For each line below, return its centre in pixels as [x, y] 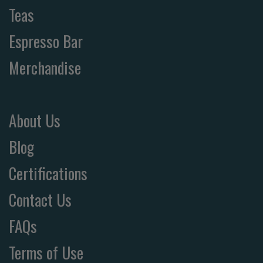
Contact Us [40, 200]
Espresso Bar [46, 41]
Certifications [48, 173]
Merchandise [45, 68]
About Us [35, 121]
